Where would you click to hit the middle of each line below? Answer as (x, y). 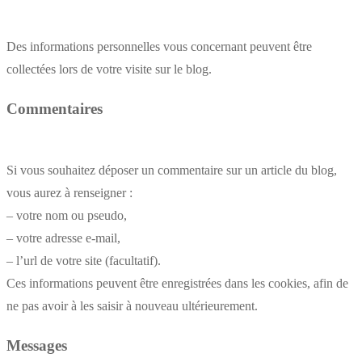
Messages (37, 345)
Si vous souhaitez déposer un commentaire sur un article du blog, (172, 170)
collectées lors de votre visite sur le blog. (109, 69)
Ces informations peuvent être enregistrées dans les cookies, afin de (177, 284)
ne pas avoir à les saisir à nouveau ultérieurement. (132, 306)
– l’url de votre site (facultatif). (84, 261)
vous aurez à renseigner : (69, 193)
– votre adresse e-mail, (63, 238)
